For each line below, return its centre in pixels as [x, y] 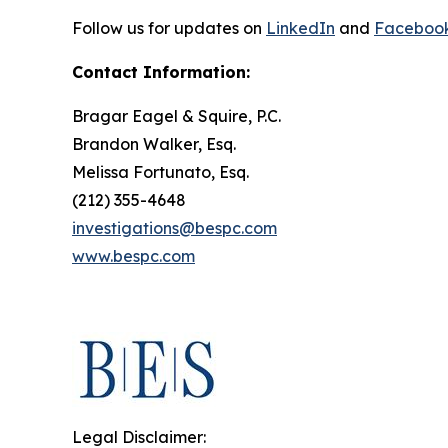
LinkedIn [300, 28]
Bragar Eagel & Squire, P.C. [176, 116]
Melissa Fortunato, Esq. [160, 172]
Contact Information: [161, 72]
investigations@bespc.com [174, 228]
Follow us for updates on [169, 28]
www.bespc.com [133, 256]
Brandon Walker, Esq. [154, 144]
